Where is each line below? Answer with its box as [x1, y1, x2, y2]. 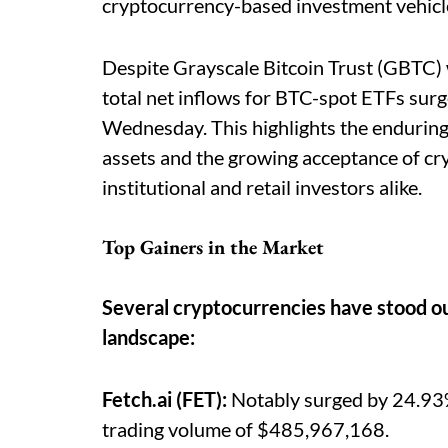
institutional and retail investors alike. [102, 174, 422, 199]
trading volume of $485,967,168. [102, 416, 389, 441]
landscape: [102, 324, 195, 349]
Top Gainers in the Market [102, 233, 324, 260]
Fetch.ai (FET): [102, 386, 227, 411]
